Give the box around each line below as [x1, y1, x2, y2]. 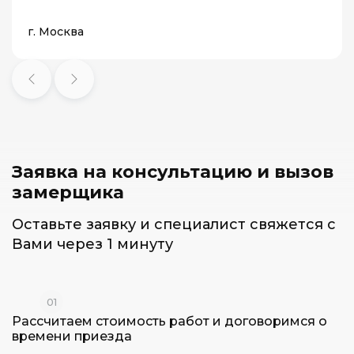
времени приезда [12, 328, 132, 344]
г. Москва [28, 24, 84, 39]
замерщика [12, 181, 124, 203]
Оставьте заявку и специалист [12, 215, 250, 233]
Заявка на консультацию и [12, 160, 274, 183]
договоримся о [224, 313, 327, 329]
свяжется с [250, 215, 336, 233]
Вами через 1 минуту [12, 235, 173, 253]
